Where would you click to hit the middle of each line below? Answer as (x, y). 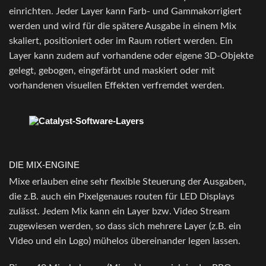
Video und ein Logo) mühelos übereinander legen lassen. (125, 241)
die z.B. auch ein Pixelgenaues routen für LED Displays (122, 197)
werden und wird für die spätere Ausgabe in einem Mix (123, 26)
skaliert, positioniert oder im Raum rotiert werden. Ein (121, 41)
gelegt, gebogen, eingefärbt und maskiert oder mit (112, 71)
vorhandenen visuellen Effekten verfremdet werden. (117, 86)
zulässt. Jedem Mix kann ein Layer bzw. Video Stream (119, 212)
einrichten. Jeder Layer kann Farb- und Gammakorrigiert (125, 12)
